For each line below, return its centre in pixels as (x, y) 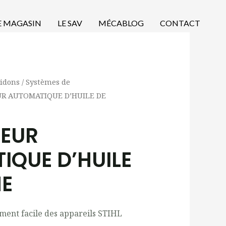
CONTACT (180, 23)
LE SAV (70, 23)
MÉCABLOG (121, 23)
